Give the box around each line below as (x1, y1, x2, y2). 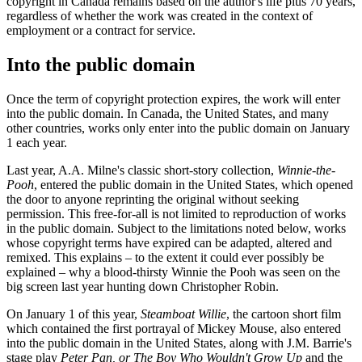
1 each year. (6, 136, 67, 150)
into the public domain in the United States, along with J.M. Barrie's (6, 336, 351, 351)
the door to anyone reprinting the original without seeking (6, 192, 299, 207)
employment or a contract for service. (6, 23, 202, 38)
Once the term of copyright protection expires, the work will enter (6, 92, 340, 107)
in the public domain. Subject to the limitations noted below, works (6, 221, 346, 236)
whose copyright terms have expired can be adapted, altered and (6, 236, 332, 250)
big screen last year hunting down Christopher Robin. (6, 280, 282, 294)
